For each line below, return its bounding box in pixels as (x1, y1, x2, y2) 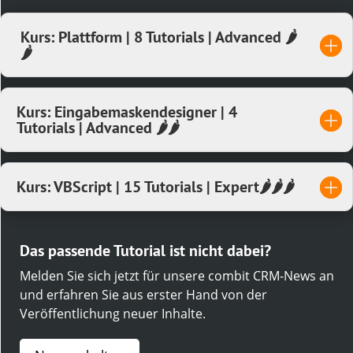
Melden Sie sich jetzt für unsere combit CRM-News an (20, 267, 334, 285)
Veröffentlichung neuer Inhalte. (20, 305, 206, 323)
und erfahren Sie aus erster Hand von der (20, 286, 267, 304)
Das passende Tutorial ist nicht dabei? (20, 240, 271, 262)
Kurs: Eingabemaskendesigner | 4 (17, 102, 237, 123)
